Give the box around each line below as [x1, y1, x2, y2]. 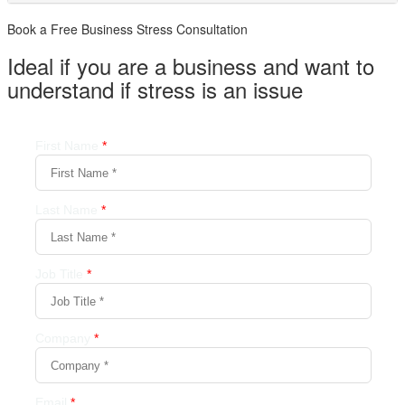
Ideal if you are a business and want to [7, 49, 374, 81]
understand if [7, 72, 137, 105]
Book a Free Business [7, 19, 133, 38]
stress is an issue [137, 72, 303, 105]
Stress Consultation [133, 19, 248, 38]
